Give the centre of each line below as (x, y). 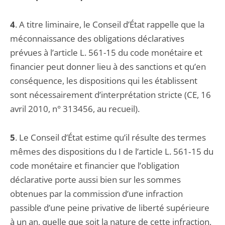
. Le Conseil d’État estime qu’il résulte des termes (110, 137)
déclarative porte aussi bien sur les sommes (95, 180)
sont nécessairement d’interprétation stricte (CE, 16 (110, 95)
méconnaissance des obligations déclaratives (97, 38)
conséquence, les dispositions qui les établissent (104, 81)
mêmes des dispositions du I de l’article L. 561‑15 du (112, 151)
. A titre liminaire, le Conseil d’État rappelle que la (110, 24)
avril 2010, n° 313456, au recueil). (75, 109)
